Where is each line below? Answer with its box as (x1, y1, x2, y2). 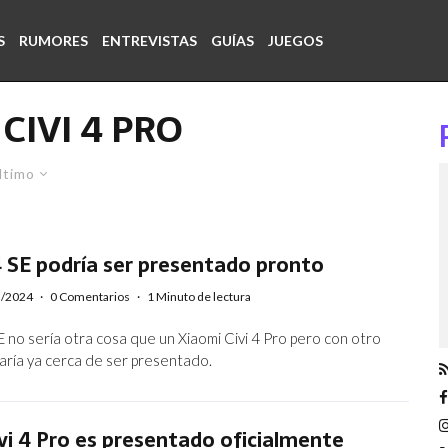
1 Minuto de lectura (147, 289, 252, 305)
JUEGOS (268, 32, 323, 49)
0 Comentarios (50, 289, 131, 305)
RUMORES (19, 32, 88, 49)
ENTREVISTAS (102, 32, 197, 49)
